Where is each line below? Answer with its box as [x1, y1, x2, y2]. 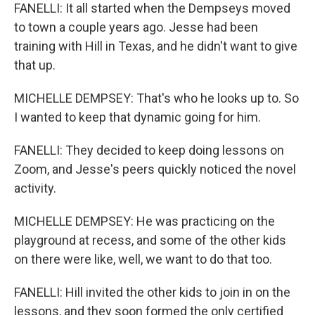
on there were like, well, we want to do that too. [14, 251, 272, 266]
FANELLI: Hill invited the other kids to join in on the [14, 284, 290, 300]
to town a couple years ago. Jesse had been [14, 19, 258, 34]
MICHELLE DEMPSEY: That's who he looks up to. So [14, 90, 299, 105]
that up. [14, 57, 56, 72]
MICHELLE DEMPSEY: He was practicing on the [14, 213, 275, 229]
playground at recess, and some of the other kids [14, 232, 286, 247]
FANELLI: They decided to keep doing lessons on [14, 142, 284, 157]
